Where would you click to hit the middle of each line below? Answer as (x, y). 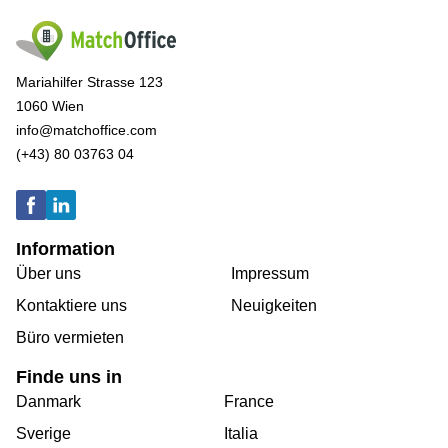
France (249, 402)
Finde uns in (69, 377)
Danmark (48, 402)
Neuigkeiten (274, 306)
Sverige (43, 434)
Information (65, 249)
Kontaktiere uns (71, 306)
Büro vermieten (70, 338)
